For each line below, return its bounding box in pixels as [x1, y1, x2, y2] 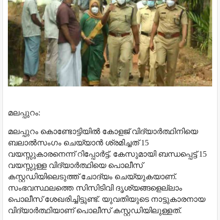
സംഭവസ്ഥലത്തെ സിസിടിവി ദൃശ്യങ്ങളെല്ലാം [8, 183, 182, 192]
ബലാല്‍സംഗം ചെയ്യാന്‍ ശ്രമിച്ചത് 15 [8, 138, 149, 147]
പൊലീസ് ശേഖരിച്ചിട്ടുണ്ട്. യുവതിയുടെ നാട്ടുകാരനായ [8, 194, 205, 203]
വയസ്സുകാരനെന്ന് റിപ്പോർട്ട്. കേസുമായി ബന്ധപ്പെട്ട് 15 [8, 149, 207, 158]
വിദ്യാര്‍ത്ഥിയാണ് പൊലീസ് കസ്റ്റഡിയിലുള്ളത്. [8, 206, 182, 215]
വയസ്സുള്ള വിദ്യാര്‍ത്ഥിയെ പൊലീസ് [8, 161, 143, 169]
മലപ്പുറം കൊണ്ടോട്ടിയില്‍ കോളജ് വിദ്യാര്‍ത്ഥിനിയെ [8, 127, 198, 136]
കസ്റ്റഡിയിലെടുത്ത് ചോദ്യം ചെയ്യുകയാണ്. [8, 172, 177, 181]
